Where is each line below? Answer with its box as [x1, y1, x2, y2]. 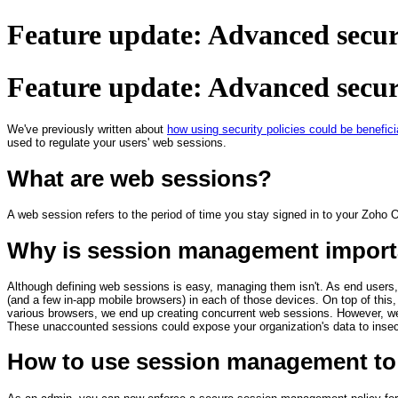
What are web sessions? [7, 164, 272, 192]
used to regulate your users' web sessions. [7, 136, 227, 150]
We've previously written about [7, 123, 167, 137]
